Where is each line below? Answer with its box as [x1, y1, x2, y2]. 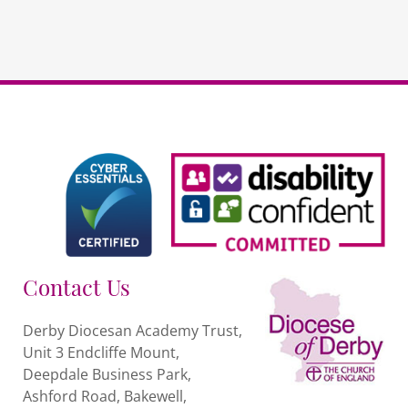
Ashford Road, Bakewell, [23, 386, 187, 406]
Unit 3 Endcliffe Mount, [23, 342, 179, 362]
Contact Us [23, 270, 130, 301]
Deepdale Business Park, [23, 364, 191, 384]
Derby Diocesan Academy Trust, [23, 321, 242, 341]
